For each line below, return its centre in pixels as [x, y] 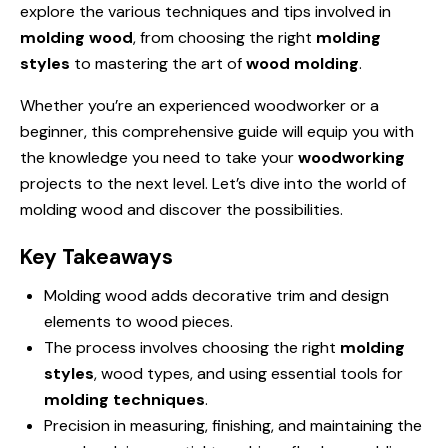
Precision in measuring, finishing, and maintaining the [233, 425]
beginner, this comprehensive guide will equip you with [217, 131]
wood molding [302, 63]
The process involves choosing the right [192, 347]
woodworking [351, 157]
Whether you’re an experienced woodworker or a [199, 105]
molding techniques [124, 399]
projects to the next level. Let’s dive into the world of [213, 183]
